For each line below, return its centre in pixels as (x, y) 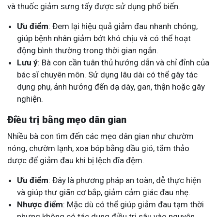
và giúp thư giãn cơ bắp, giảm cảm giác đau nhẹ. (104, 192)
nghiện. (30, 99)
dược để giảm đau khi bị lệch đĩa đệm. (76, 160)
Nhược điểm (40, 204)
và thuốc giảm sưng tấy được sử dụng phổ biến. (94, 6)
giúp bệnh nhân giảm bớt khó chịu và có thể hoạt (104, 38)
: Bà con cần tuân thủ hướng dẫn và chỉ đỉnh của (124, 62)
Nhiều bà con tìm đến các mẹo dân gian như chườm (101, 136)
